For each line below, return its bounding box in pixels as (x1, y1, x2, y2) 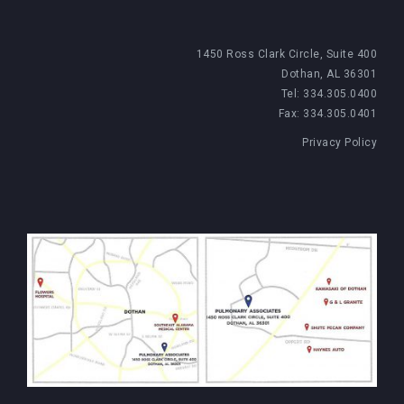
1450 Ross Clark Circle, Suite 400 (196, 48, 377, 60)
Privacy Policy (302, 136, 377, 149)
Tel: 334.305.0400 (280, 87, 377, 100)
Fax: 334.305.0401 (278, 107, 377, 120)
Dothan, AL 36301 (281, 68, 377, 80)
